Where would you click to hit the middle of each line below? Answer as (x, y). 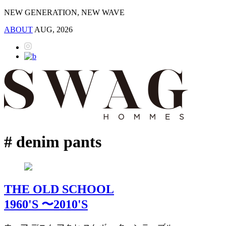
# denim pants (53, 142)
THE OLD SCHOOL (59, 189)
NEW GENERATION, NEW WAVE (64, 12)
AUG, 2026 (53, 30)
